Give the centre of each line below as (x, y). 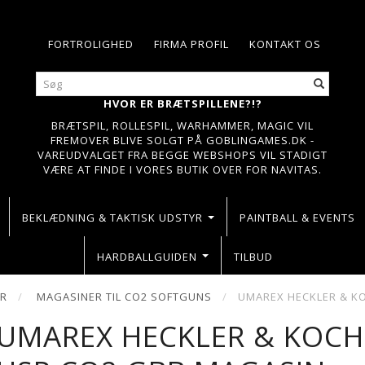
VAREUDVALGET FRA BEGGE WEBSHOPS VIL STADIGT (182, 155)
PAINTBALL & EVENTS (297, 217)
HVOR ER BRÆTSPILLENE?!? (182, 103)
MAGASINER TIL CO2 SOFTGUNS (124, 297)
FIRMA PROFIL (191, 44)
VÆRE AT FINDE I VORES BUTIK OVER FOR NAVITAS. (182, 169)
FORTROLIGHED (91, 44)
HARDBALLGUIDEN (147, 256)
